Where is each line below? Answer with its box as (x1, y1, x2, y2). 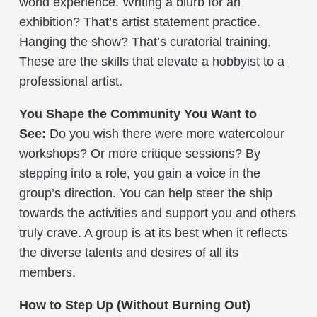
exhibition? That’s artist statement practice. (19, 14, 260, 29)
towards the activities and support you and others (19, 205, 296, 220)
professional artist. (19, 74, 122, 88)
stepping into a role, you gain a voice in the (19, 166, 260, 180)
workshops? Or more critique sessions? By (19, 146, 260, 161)
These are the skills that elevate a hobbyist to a (19, 54, 284, 69)
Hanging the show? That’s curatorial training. (19, 34, 271, 49)
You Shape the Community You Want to (19, 106, 257, 121)
